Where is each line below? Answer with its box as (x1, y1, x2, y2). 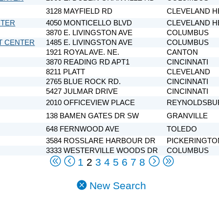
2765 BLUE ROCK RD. (46, 77, 121, 86)
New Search (87, 179, 147, 192)
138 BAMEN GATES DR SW (46, 111, 139, 120)
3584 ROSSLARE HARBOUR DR (46, 136, 156, 145)
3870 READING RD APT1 (46, 58, 130, 66)
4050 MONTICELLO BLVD (46, 19, 132, 27)
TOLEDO (167, 125, 197, 133)
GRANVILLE (167, 111, 208, 120)
